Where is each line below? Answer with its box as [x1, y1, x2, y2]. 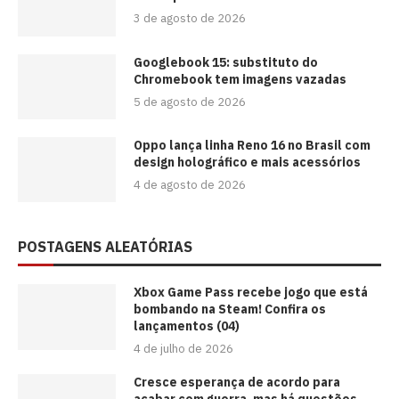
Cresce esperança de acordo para [134, 374, 340, 391]
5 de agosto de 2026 [134, 94, 246, 110]
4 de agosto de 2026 [134, 176, 246, 192]
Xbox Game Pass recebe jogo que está [134, 284, 368, 301]
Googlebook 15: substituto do [134, 53, 318, 70]
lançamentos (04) [134, 318, 240, 335]
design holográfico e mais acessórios [134, 153, 361, 170]
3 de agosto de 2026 [134, 11, 246, 27]
